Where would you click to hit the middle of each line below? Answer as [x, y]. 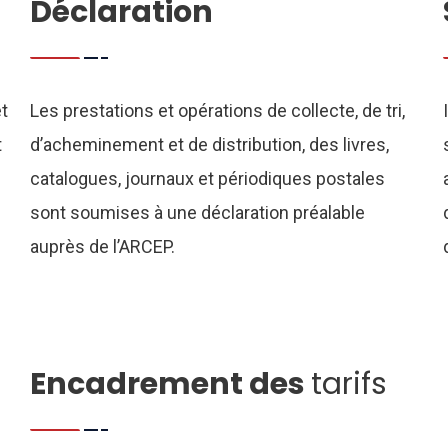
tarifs [348, 384]
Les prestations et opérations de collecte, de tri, [217, 110]
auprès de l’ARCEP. [102, 246]
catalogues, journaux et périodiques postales [207, 178]
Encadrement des [170, 384]
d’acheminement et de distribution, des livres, [209, 144]
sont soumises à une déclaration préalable [197, 212]
